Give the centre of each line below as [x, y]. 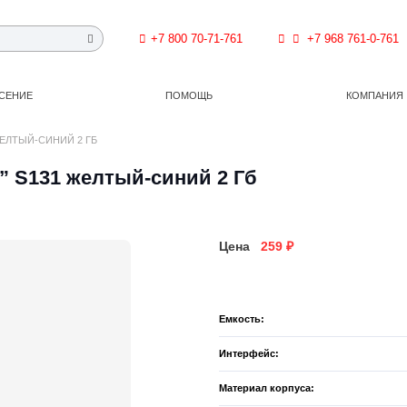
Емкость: [242, 318]
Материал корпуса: [267, 387]
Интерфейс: [249, 353]
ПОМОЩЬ [189, 95]
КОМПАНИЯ [374, 95]
